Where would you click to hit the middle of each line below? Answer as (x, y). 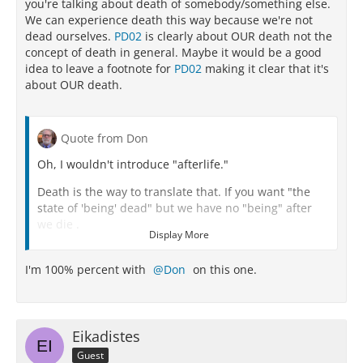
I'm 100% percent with (87, 269)
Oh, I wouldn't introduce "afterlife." (133, 164)
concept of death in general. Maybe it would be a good (173, 52)
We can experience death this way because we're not (169, 20)
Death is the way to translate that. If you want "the (174, 192)
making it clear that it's (265, 68)
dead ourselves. (70, 36)
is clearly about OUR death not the (237, 36)
